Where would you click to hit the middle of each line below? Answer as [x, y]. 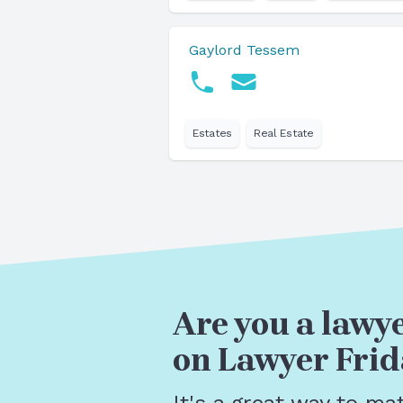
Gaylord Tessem [244, 50]
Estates [212, 133]
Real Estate [283, 133]
